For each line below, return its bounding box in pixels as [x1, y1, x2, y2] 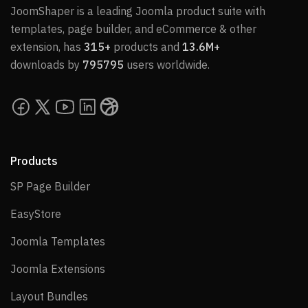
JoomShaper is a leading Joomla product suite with [10, 3, 265, 18]
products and [111, 39, 182, 54]
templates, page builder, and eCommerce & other [10, 21, 256, 36]
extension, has [10, 39, 84, 54]
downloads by [10, 57, 82, 71]
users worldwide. [124, 57, 210, 71]
